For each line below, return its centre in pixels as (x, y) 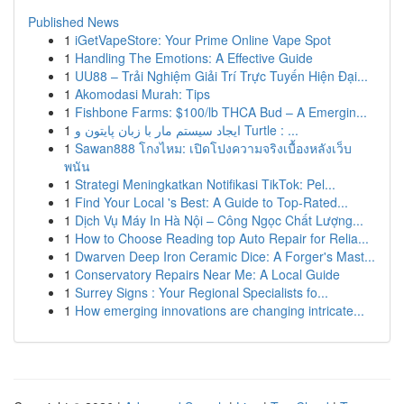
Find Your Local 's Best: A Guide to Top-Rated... (211, 202)
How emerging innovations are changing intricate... (220, 310)
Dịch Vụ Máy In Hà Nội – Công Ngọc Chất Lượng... (219, 220)
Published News (73, 22)
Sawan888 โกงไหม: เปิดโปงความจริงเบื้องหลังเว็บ (213, 148)
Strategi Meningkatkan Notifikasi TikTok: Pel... (205, 184)
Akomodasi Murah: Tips (142, 94)
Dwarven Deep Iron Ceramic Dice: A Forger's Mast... (225, 256)
